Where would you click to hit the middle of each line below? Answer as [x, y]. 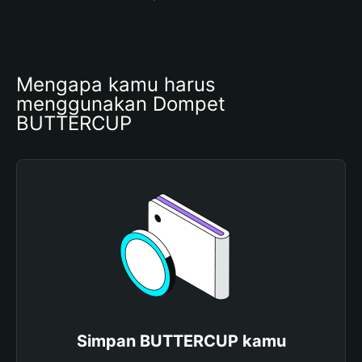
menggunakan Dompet [121, 104]
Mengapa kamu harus [116, 84]
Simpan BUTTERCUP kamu [181, 341]
